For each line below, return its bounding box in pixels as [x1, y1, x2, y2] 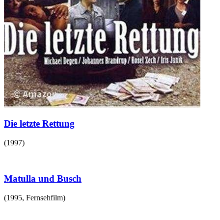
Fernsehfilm [26, 193, 63, 202]
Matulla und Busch [4, 173, 82, 184]
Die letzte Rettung [4, 118, 75, 129]
